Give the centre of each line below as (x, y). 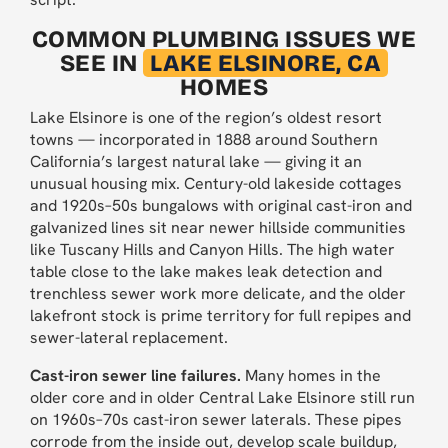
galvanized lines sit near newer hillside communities (218, 228)
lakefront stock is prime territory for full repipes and (220, 316)
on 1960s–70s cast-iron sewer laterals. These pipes (216, 420)
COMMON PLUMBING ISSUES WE (224, 39)
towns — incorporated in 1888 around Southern (204, 140)
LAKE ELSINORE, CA (266, 63)
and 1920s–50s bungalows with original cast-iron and (221, 206)
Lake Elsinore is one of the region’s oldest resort (206, 118)
